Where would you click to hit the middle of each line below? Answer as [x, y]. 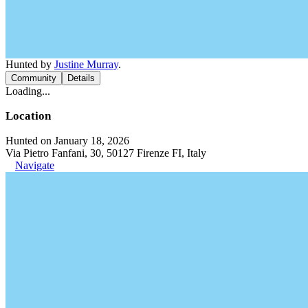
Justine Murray [86, 64]
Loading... [28, 91]
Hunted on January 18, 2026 [67, 141]
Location [28, 116]
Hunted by [30, 64]
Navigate [35, 165]
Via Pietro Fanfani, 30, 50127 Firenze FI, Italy [106, 153]
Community [34, 78]
